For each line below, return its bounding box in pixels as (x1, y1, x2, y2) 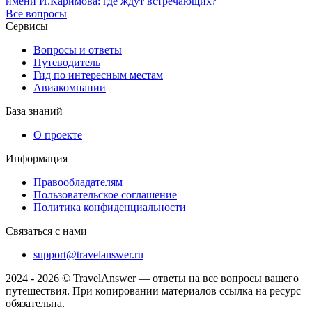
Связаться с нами (6, 224, 87, 237)
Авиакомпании (33, 81, 106, 93)
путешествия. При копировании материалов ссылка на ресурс (6, 284, 301, 297)
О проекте (33, 128, 82, 141)
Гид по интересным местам (33, 68, 163, 81)
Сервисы (6, 19, 48, 32)
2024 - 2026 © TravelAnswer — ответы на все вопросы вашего (6, 272, 299, 284)
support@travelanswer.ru (33, 248, 143, 260)
